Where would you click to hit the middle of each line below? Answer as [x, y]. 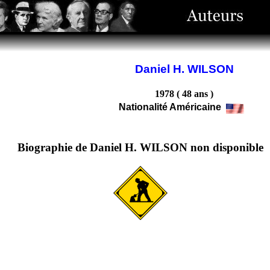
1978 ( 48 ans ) [184, 94]
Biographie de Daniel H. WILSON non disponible [140, 148]
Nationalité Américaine [170, 107]
